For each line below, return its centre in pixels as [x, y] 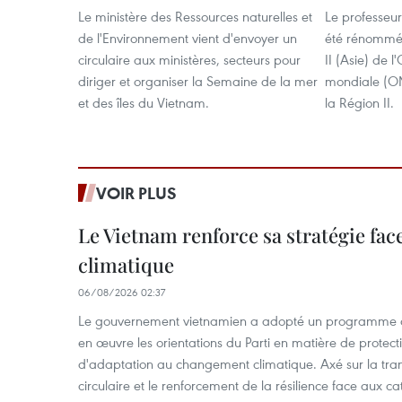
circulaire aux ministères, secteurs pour [189, 59]
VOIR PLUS [136, 192]
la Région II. [359, 102]
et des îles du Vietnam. [144, 102]
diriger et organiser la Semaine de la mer [198, 80]
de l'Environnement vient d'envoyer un [188, 37]
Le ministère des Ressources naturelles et [195, 16]
